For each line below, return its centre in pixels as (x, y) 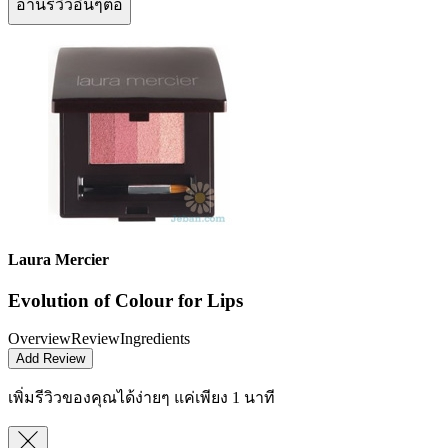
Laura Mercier (58, 259)
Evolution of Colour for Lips (125, 300)
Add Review (50, 359)
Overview (39, 339)
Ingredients (155, 339)
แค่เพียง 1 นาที (224, 398)
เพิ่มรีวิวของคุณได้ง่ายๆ (91, 398)
